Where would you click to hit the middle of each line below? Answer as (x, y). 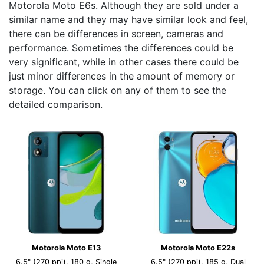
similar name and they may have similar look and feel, (128, 19)
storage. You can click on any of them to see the (118, 90)
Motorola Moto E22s (198, 248)
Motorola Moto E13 (66, 248)
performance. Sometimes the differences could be (121, 48)
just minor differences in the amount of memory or (122, 76)
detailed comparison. (56, 104)
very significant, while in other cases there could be (124, 62)
